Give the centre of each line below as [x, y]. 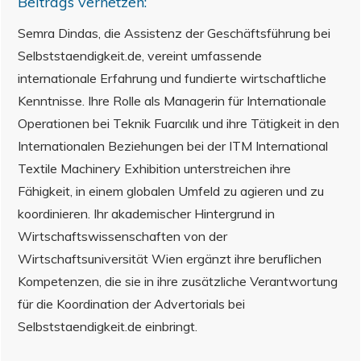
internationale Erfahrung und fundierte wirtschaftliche [172, 78]
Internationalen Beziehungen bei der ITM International [173, 145]
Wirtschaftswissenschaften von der [122, 236]
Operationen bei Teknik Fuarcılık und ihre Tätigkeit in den [178, 123]
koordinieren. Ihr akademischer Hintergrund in [146, 213]
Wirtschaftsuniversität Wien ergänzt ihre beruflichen [170, 258]
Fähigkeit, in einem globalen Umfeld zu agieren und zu [171, 191]
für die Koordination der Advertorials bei [131, 303]
